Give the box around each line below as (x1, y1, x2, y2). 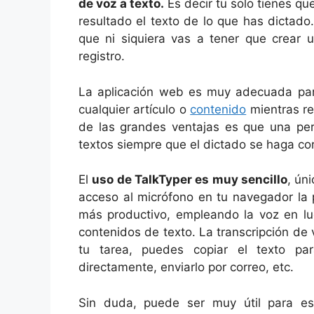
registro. (78, 49, 125, 64)
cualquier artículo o (78, 102, 191, 116)
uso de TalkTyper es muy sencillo (92, 172, 287, 187)
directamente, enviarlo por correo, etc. (78, 260, 294, 275)
